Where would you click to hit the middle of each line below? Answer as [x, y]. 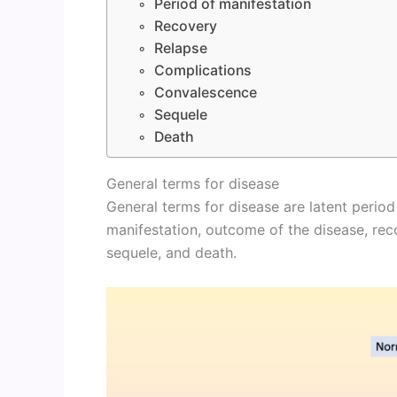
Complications [203, 70]
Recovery [186, 26]
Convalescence [206, 93]
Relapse [181, 48]
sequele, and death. [171, 253]
